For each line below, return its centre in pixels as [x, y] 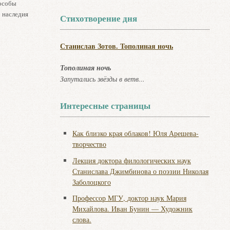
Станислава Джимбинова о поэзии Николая [140, 171]
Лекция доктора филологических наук [131, 160]
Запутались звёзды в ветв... [103, 79]
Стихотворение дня [99, 18]
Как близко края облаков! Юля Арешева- [135, 133]
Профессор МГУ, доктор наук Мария [129, 198]
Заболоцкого [91, 182]
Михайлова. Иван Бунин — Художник [132, 209]
